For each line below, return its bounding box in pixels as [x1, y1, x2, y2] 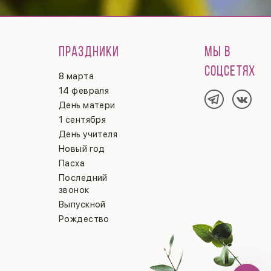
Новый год [58, 143, 105, 154]
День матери [58, 99, 116, 111]
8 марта [58, 70, 94, 82]
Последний [58, 172, 108, 183]
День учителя [58, 128, 118, 140]
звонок [58, 184, 90, 195]
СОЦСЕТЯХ [204, 64, 256, 79]
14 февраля [58, 85, 109, 96]
